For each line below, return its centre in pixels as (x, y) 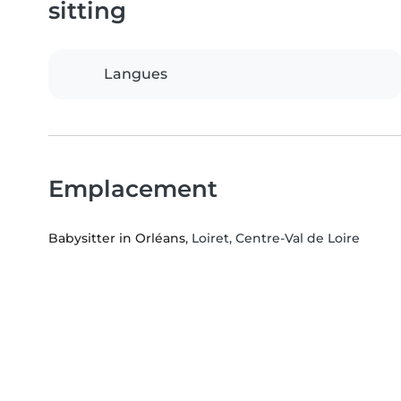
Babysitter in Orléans (117, 239)
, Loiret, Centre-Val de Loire (273, 239)
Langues (136, 74)
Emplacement (133, 189)
